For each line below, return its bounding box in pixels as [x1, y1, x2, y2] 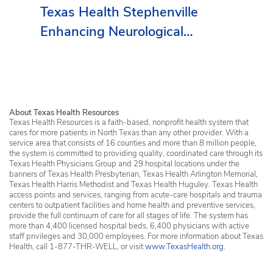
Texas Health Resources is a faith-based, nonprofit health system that [9, 116, 249, 128]
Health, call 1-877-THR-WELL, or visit [9, 241, 145, 252]
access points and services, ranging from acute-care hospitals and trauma [9, 189, 262, 200]
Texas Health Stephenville [40, 2, 198, 21]
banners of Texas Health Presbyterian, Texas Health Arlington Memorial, [9, 168, 258, 180]
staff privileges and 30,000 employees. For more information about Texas [9, 230, 263, 242]
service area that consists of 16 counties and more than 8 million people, [9, 137, 257, 149]
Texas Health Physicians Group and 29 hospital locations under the [9, 158, 239, 169]
